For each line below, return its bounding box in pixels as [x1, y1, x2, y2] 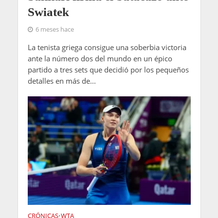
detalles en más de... [27, 75, 96, 86]
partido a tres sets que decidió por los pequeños [27, 64, 189, 74]
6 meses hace [35, 25, 74, 34]
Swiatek [27, 5, 69, 18]
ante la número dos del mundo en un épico [27, 53, 172, 63]
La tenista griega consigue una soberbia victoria [27, 42, 186, 52]
